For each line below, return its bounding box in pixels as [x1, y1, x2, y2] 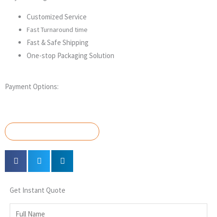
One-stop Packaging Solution [27, 51, 114, 61]
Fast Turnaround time [27, 25, 88, 34]
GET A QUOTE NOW [15, 126, 89, 136]
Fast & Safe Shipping [27, 38, 89, 47]
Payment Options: [5, 81, 59, 91]
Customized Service [27, 12, 87, 22]
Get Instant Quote [10, 185, 65, 195]
